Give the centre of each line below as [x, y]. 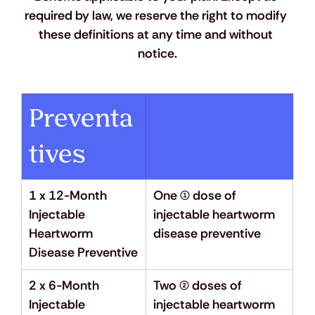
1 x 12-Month [69, 196]
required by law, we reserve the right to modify [157, 16]
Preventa [81, 119]
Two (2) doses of [199, 286]
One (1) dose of [196, 196]
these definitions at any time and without [157, 35]
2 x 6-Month [65, 286]
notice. [157, 54]
